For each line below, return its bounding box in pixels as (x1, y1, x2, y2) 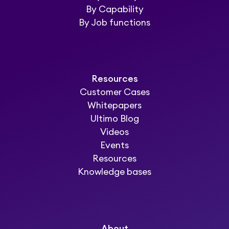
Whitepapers (87, 101, 142, 110)
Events (100, 141, 129, 150)
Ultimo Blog (90, 114, 139, 124)
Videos (100, 128, 129, 137)
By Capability (85, 5, 144, 14)
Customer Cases (79, 88, 150, 97)
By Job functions (79, 18, 150, 27)
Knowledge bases (78, 168, 151, 177)
